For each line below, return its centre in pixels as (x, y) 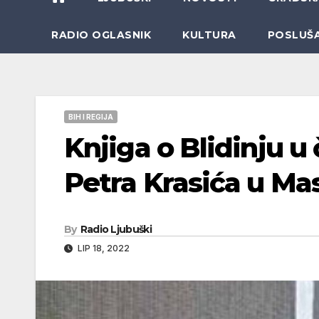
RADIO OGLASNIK (101, 35)
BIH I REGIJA (91, 116)
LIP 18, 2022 (103, 248)
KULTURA (209, 35)
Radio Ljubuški (116, 229)
